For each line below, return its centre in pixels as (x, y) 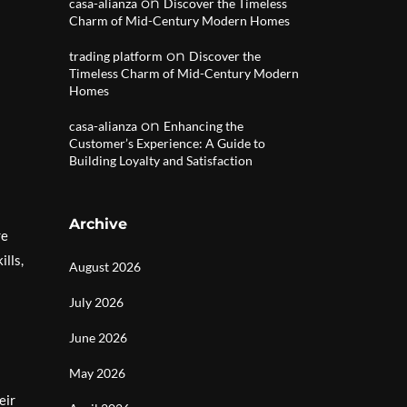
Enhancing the (203, 126)
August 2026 (105, 267)
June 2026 (98, 338)
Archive (98, 224)
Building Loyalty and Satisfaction (161, 160)
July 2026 (96, 302)
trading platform (116, 56)
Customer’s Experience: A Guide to (167, 143)
